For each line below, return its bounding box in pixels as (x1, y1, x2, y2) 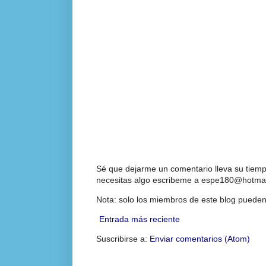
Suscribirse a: (96, 234, 150, 244)
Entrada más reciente (99, 214, 180, 224)
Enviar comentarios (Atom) (150, 234, 250, 244)
